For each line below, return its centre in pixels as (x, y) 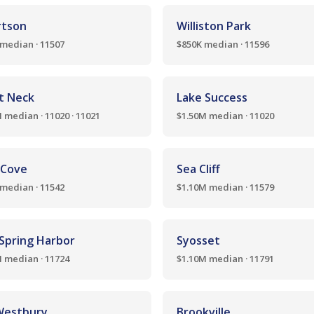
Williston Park (214, 26)
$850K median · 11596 (223, 44)
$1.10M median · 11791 (225, 259)
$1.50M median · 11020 (225, 116)
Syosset (198, 240)
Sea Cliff (198, 169)
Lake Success (212, 97)
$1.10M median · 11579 (225, 187)
